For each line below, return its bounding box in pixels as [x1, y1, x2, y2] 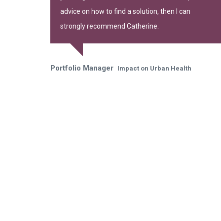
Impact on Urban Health [117, 64, 191, 72]
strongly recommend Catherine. [60, 22, 159, 30]
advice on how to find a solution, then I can [60, 7, 190, 15]
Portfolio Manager [50, 63, 115, 73]
